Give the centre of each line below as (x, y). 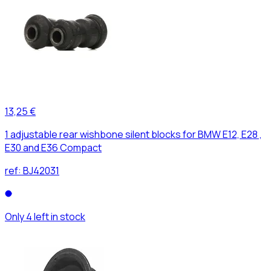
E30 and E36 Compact (53, 147)
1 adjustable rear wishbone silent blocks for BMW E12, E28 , (133, 134)
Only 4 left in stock (45, 216)
